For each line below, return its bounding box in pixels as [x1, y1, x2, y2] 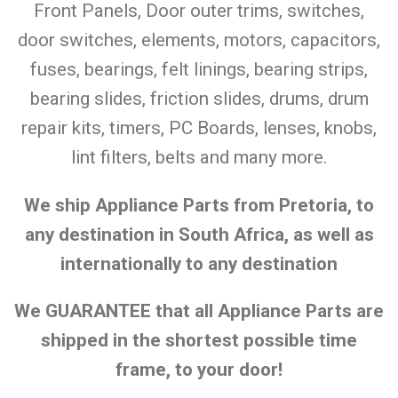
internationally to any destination [60, 252, 338, 275]
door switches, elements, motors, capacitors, [18, 28, 380, 51]
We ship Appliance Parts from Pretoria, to [24, 194, 374, 216]
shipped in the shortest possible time [41, 330, 357, 352]
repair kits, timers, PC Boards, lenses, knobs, [21, 116, 377, 139]
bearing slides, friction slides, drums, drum [29, 87, 369, 109]
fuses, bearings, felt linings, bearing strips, [30, 58, 368, 80]
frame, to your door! [115, 359, 283, 381]
